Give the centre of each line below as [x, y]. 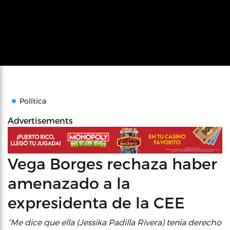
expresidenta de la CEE [96, 202]
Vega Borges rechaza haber [112, 163]
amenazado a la [69, 183]
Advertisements [40, 120]
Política [33, 101]
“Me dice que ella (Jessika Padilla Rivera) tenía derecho [114, 222]
